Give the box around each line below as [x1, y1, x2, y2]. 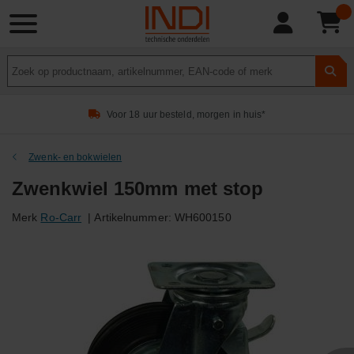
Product [7, 57, 47, 70]
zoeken [7, 73, 44, 86]
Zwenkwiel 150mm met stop [12, 178, 264, 199]
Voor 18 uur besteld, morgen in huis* [106, 108, 266, 120]
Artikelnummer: [94, 211, 171, 224]
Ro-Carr [40, 211, 82, 224]
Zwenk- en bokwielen [28, 152, 122, 163]
